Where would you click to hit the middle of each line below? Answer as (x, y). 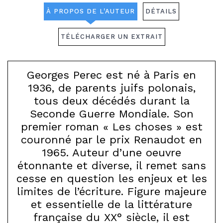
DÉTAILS (161, 11)
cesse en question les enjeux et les (111, 178)
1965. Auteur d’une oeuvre (111, 153)
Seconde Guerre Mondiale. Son (111, 114)
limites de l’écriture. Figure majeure (111, 191)
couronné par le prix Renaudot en (111, 140)
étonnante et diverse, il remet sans (111, 166)
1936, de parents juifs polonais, (111, 88)
